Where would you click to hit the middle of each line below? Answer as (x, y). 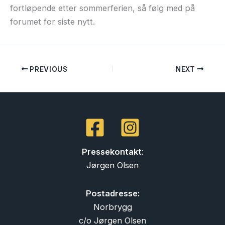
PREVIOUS (48, 69)
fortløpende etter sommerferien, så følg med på (102, 8)
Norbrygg (113, 207)
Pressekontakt (111, 152)
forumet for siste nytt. (52, 21)
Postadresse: (113, 193)
